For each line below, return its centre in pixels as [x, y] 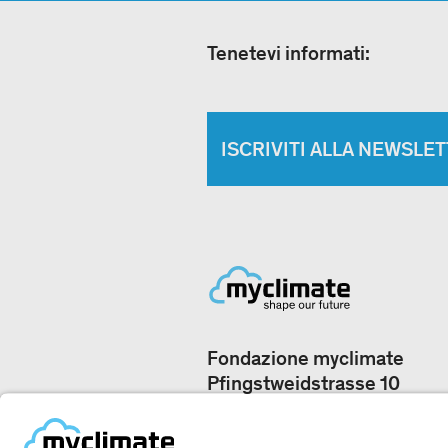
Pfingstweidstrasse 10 [303, 383]
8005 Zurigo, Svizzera [302, 408]
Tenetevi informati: [288, 53]
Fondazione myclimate [305, 358]
